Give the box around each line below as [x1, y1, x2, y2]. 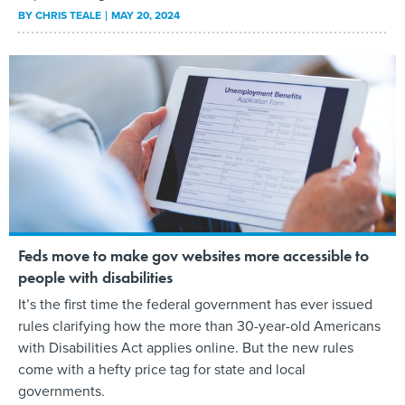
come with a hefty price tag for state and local [18, 359, 306, 380]
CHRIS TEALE [35, 6, 101, 23]
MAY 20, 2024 [111, 6, 180, 23]
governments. [18, 381, 105, 401]
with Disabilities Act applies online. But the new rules [18, 337, 353, 358]
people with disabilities [18, 267, 173, 288]
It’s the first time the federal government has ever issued [18, 294, 372, 315]
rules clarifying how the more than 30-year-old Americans [18, 316, 381, 336]
